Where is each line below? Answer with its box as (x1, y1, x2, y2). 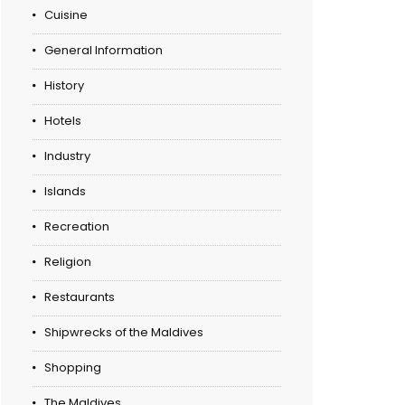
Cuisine (44, 6, 88, 24)
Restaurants (44, 288, 115, 306)
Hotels (44, 112, 81, 130)
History (44, 77, 84, 95)
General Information (44, 42, 163, 60)
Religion (44, 253, 91, 271)
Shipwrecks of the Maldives (44, 324, 203, 342)
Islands (44, 183, 86, 201)
